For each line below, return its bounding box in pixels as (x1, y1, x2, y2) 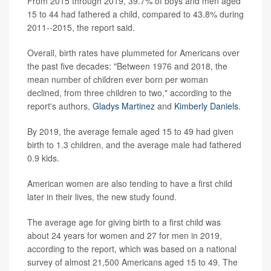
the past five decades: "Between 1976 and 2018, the (27, 59, 227, 72)
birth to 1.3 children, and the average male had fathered (27, 138, 241, 151)
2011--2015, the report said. (27, 21, 135, 33)
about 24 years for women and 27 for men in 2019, (27, 229, 222, 241)
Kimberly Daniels (174, 99, 238, 112)
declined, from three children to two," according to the (27, 86, 232, 99)
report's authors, (27, 99, 93, 112)
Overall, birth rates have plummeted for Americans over (27, 46, 240, 59)
